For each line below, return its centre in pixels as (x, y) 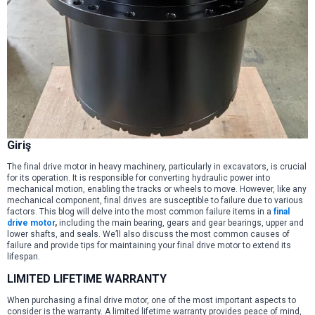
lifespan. (24, 257)
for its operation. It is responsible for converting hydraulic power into (139, 178)
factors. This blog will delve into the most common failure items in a (140, 212)
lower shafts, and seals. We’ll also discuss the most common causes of (148, 234)
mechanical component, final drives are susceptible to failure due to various (155, 201)
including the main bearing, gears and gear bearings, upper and (181, 223)
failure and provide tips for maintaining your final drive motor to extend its (149, 246)
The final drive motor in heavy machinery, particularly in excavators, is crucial (157, 167)
